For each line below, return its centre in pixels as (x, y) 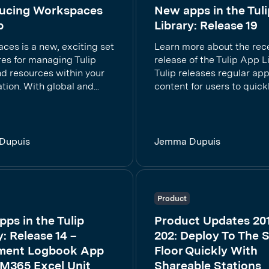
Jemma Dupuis (187, 141)
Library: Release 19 (206, 25)
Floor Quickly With (206, 250)
